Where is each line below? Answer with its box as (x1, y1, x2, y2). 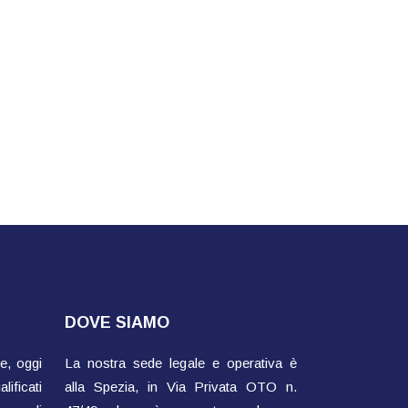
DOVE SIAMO (65, 313, 169, 331)
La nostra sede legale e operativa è (65, 355, 297, 371)
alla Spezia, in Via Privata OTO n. (65, 379, 297, 394)
